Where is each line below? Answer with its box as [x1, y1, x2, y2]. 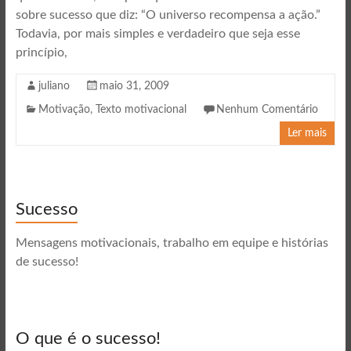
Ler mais [288, 128, 327, 139]
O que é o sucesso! [15, 330, 161, 347]
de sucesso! [15, 255, 78, 268]
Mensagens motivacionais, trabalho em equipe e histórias [15, 237, 328, 249]
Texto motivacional [95, 104, 186, 115]
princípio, [15, 46, 67, 59]
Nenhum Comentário [215, 104, 318, 115]
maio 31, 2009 [99, 81, 169, 92]
